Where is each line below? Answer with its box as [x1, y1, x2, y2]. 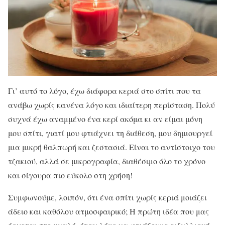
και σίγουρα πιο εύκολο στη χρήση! [8, 170, 133, 181]
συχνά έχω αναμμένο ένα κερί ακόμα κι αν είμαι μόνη [8, 114, 202, 125]
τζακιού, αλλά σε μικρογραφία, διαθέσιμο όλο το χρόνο [8, 156, 205, 167]
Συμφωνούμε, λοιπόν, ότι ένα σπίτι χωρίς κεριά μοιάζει [8, 192, 207, 203]
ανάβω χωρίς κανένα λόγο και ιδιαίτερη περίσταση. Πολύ [8, 99, 215, 110]
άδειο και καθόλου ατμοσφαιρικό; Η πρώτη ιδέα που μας [8, 206, 209, 217]
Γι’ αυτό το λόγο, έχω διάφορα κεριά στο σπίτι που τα [8, 85, 201, 96]
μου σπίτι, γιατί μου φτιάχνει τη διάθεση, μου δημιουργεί [8, 128, 212, 139]
